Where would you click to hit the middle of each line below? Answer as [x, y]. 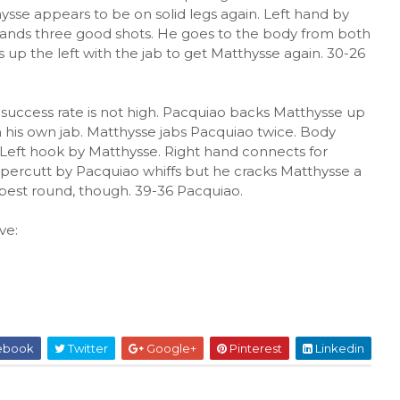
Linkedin [338, 348]
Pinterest [254, 348]
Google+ [170, 348]
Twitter [86, 348]
